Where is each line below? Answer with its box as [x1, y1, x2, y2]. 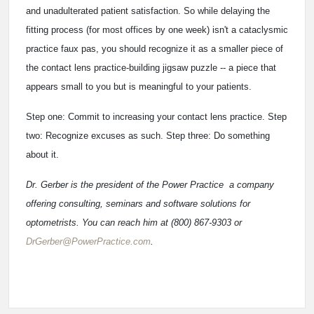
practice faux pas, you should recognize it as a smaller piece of [26, 43, 283, 55]
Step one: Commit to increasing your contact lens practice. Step [26, 111, 287, 123]
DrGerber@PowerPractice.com [26, 236, 151, 247]
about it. [26, 149, 59, 161]
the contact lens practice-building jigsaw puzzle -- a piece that [26, 62, 276, 74]
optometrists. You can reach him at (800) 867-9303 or [26, 217, 242, 228]
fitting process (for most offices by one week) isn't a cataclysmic [26, 25, 288, 36]
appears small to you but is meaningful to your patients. [26, 81, 252, 93]
